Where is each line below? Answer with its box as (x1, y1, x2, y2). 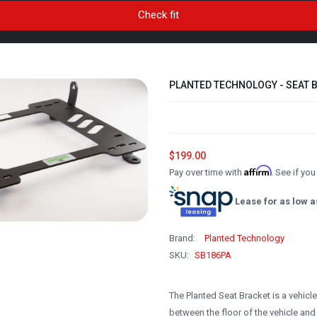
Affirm (243, 164, 271, 176)
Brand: (168, 233, 197, 244)
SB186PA (194, 250, 231, 261)
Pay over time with (168, 166, 244, 178)
